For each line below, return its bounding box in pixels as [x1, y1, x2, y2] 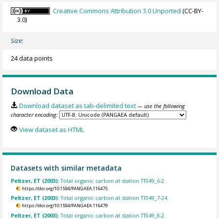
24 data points [11, 53, 53, 63]
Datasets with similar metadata [11, 163, 122, 173]
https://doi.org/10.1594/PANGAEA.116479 [22, 202, 108, 209]
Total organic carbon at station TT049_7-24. [61, 194, 169, 202]
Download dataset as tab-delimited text [19, 101, 136, 110]
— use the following [137, 102, 185, 110]
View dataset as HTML [19, 125, 84, 134]
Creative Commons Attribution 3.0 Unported [53, 6, 181, 15]
